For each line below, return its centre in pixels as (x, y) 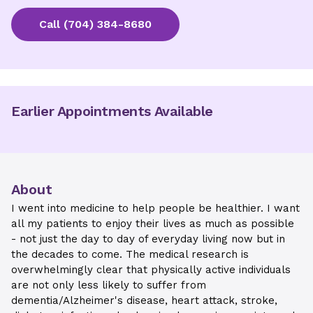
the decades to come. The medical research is (130, 254)
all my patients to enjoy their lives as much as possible (153, 224)
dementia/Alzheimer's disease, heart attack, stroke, (144, 300)
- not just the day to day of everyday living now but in (148, 239)
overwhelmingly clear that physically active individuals (151, 270)
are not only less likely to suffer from (109, 285)
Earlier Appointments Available (112, 111)
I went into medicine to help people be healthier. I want (155, 208)
